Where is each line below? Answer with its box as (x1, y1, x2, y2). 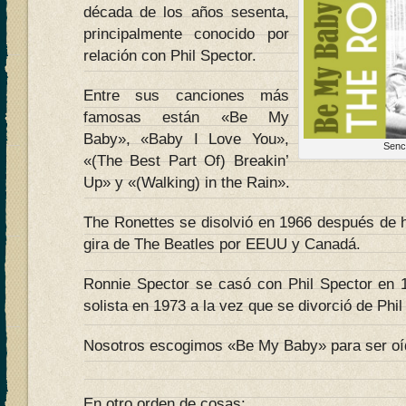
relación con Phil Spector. (83, 47, 256, 64)
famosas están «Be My (83, 109, 289, 126)
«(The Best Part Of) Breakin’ (83, 152, 289, 169)
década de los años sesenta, (83, 4, 289, 21)
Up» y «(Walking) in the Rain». (83, 174, 290, 191)
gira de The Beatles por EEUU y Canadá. (83, 236, 361, 253)
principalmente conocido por (83, 25, 289, 43)
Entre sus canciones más (83, 87, 289, 104)
